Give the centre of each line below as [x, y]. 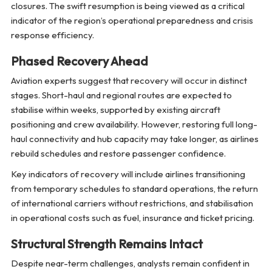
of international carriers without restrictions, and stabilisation [132, 203]
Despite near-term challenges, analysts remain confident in [130, 263]
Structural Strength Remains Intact [107, 244]
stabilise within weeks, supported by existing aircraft [115, 110]
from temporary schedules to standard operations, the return [134, 189]
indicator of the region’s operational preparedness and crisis [132, 21]
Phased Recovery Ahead [79, 61]
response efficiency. [52, 35]
